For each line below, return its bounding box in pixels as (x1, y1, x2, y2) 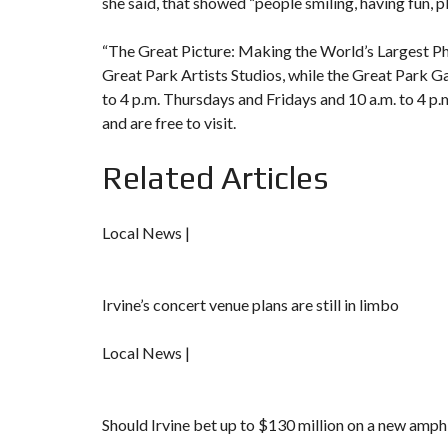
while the (285, 65, 352, 85)
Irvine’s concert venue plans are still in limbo (102, 295, 399, 315)
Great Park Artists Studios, (102, 65, 285, 85)
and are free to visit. (102, 113, 236, 133)
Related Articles (102, 159, 328, 197)
